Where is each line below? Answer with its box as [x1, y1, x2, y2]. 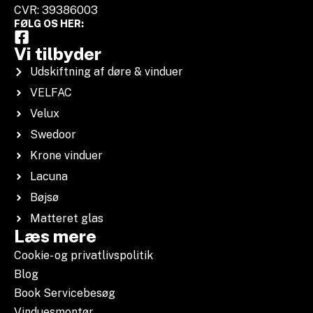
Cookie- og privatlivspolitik [14, 248, 153, 262]
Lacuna [29, 169, 68, 183]
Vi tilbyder [14, 43, 101, 64]
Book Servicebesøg [14, 286, 115, 300]
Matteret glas [29, 211, 103, 225]
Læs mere [14, 225, 96, 247]
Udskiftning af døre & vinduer [29, 64, 183, 78]
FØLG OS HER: [14, 17, 84, 29]
